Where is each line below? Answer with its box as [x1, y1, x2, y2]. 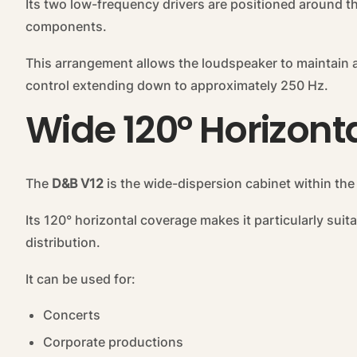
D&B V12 [52, 175, 104, 192]
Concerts [43, 307, 100, 324]
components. [25, 18, 107, 35]
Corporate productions [43, 334, 183, 351]
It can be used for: [25, 271, 135, 288]
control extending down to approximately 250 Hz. [25, 77, 328, 94]
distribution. [25, 234, 100, 251]
